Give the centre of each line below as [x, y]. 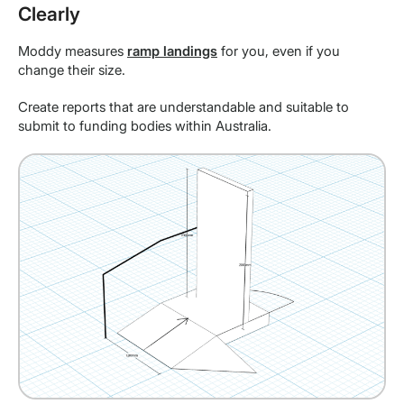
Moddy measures [73, 50]
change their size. [72, 69]
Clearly [49, 14]
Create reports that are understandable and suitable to [184, 106]
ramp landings [172, 50]
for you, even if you [279, 50]
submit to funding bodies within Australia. [145, 125]
